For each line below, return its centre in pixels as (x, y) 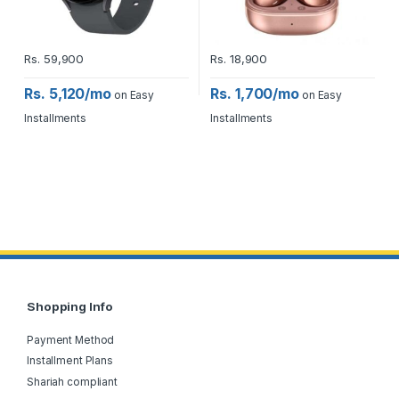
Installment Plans (70, 361)
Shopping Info (70, 307)
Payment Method (71, 340)
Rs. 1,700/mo (255, 94)
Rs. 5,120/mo (68, 94)
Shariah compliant (73, 382)
